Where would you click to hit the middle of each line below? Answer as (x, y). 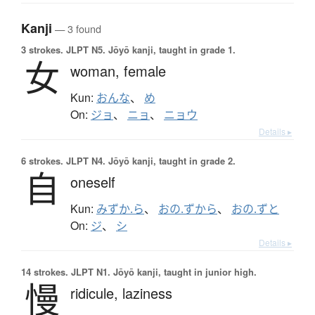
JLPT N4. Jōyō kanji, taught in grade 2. (149, 161)
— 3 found (77, 29)
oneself (93, 182)
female (145, 71)
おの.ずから (188, 209)
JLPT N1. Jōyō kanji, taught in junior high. (162, 272)
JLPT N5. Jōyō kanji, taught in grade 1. (149, 50)
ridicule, (96, 293)
